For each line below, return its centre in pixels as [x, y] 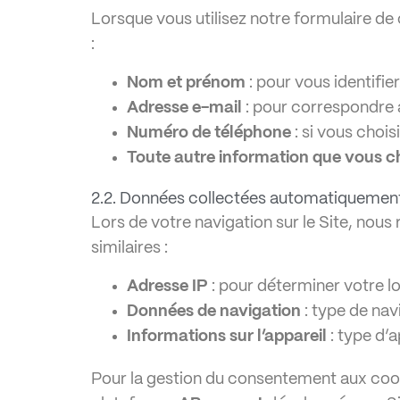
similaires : [129, 248]
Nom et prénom [186, 83]
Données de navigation [214, 312]
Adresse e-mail [184, 108]
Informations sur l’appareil [227, 337]
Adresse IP [167, 287]
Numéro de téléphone [209, 133]
